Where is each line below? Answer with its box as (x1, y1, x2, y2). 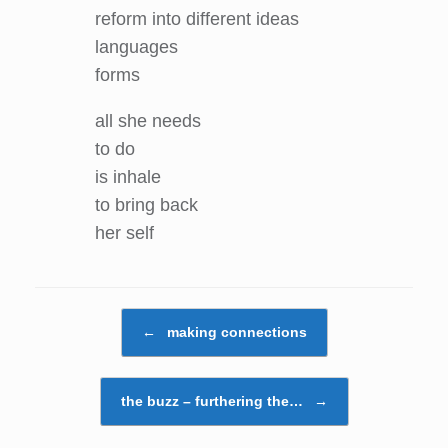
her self (95, 223, 154, 243)
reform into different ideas (95, 9, 299, 29)
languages (95, 37, 178, 57)
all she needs (95, 111, 201, 131)
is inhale (95, 167, 161, 187)
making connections (162, 324, 307, 340)
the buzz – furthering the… (120, 393, 307, 409)
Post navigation (35, 311, 145, 324)
